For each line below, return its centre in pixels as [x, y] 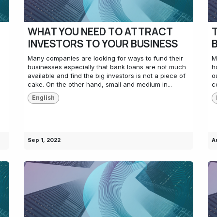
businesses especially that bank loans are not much [107, 67]
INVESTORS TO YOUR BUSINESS [103, 44]
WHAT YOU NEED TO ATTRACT [100, 32]
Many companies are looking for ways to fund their [105, 58]
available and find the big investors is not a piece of [107, 76]
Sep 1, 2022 [44, 140]
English [43, 98]
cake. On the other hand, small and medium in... [100, 85]
